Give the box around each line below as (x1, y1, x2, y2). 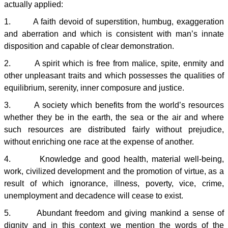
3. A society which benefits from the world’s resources (4, 101, 224, 109)
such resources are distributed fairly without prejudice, (4, 125, 224, 134)
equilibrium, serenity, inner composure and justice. (4, 83, 186, 92)
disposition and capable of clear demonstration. (4, 42, 174, 50)
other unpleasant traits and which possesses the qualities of (4, 71, 224, 80)
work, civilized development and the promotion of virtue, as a (4, 167, 224, 176)
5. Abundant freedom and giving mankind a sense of (4, 209, 224, 217)
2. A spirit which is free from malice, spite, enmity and (4, 59, 224, 68)
